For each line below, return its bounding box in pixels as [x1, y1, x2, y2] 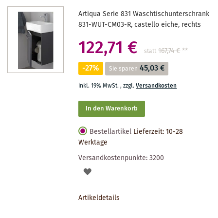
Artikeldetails [78, 192, 120, 203]
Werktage [78, 137, 108, 148]
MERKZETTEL [91, 200, 132, 211]
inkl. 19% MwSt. [78, 81, 121, 91]
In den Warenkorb [86, 103, 138, 114]
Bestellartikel [90, 126, 132, 137]
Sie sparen [109, 64, 138, 73]
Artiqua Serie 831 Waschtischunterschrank [78, 8, 210, 19]
